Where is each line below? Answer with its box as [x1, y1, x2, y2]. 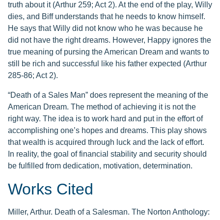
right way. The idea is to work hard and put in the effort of [8, 114, 203, 123]
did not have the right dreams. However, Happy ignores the [8, 36, 211, 44]
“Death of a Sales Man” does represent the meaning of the [8, 91, 208, 99]
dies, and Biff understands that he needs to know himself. [8, 12, 205, 21]
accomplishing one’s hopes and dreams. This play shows [8, 126, 207, 135]
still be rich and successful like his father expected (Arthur [8, 59, 207, 68]
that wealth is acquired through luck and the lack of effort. [8, 138, 204, 146]
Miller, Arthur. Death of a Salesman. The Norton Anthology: [8, 208, 210, 216]
